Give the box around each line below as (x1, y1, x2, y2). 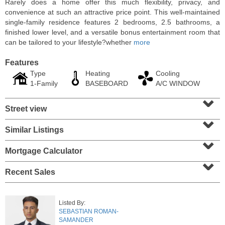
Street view (5, 104, 47, 113)
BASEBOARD (85, 79, 128, 87)
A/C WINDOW (156, 79, 200, 87)
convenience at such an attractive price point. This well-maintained (5, 8, 220, 16)
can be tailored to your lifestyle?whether (5, 38, 134, 46)
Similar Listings (5, 126, 64, 134)
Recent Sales (5, 168, 55, 176)
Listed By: (59, 199, 85, 206)
